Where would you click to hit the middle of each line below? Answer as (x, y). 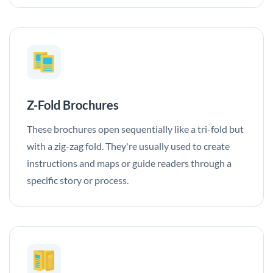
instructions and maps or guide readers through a (129, 163)
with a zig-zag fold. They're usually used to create (128, 146)
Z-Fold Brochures (73, 105)
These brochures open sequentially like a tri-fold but (135, 129)
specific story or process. (78, 180)
